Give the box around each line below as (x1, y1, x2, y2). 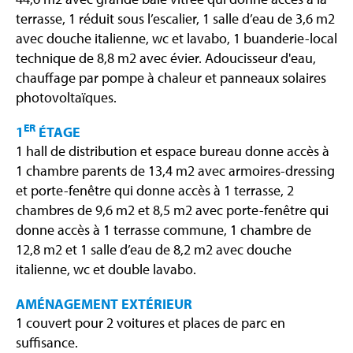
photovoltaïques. (16, 88, 117, 107)
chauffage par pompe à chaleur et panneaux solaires (16, 69, 326, 87)
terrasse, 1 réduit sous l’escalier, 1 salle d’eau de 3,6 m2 (16, 9, 335, 28)
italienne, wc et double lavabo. (16, 260, 196, 279)
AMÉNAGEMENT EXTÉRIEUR (16, 295, 192, 314)
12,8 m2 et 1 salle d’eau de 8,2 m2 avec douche (16, 240, 292, 259)
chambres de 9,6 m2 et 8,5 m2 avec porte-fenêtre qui (16, 201, 329, 220)
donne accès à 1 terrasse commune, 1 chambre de (16, 221, 311, 240)
